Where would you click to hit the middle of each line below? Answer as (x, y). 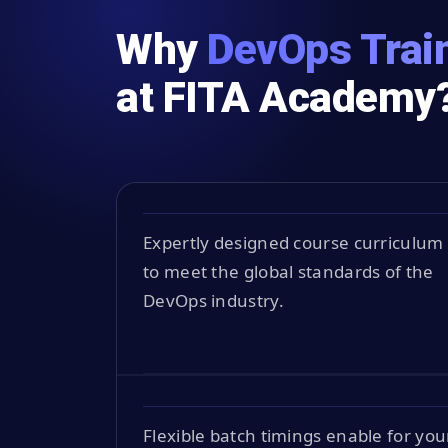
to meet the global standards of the (288, 271)
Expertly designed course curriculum (293, 242)
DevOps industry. (213, 300)
